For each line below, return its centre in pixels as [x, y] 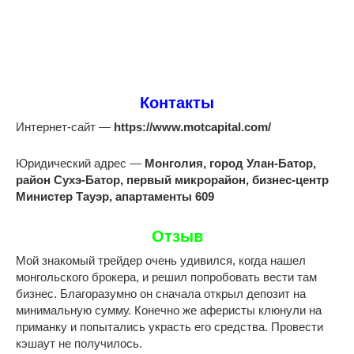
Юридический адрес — [80, 164]
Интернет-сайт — [65, 127]
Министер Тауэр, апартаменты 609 [115, 197]
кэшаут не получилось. [79, 344]
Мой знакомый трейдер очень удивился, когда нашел [161, 261]
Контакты [177, 102]
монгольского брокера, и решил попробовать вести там [166, 277]
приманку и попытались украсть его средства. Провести [169, 327]
